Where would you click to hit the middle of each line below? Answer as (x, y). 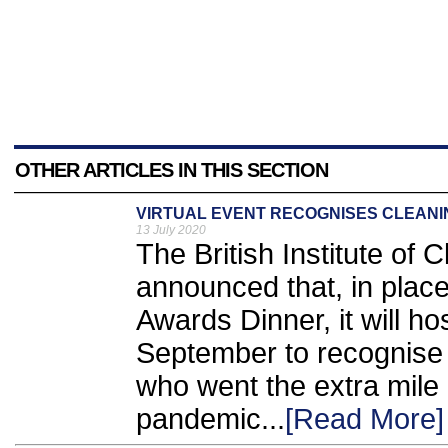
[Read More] (364, 419)
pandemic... (210, 419)
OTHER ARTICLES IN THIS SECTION (171, 170)
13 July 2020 (171, 230)
